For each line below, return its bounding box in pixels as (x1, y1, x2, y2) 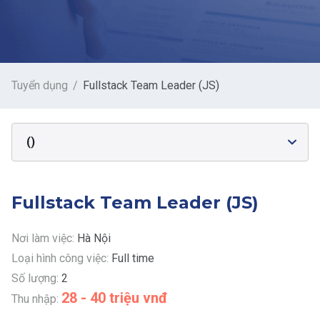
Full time (111, 251, 154, 265)
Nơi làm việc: (11, 231, 77, 245)
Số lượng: (11, 271, 61, 285)
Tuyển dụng (11, 79, 68, 92)
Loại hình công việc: (11, 251, 111, 265)
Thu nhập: (11, 291, 61, 306)
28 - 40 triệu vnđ (61, 289, 168, 306)
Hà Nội (77, 231, 111, 245)
